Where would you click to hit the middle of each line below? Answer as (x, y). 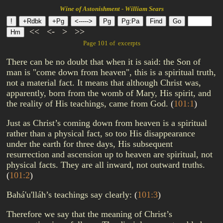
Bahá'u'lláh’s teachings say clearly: (70, 195)
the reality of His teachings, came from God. (89, 104)
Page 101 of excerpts (111, 43)
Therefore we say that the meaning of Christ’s (89, 214)
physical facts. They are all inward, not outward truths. (106, 165)
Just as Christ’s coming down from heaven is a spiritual (107, 123)
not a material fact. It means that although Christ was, (104, 83)
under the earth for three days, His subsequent (90, 144)
